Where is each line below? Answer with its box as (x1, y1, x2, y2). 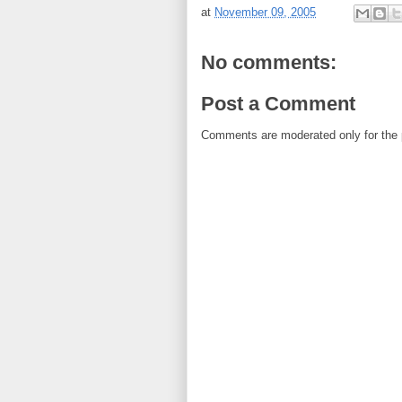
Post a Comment (201, 92, 355, 115)
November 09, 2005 (214, 5, 316, 20)
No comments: (201, 51, 336, 74)
